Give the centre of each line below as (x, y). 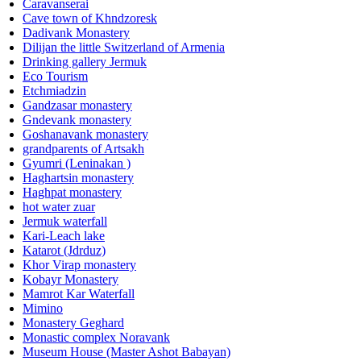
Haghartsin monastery (78, 177)
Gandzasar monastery (77, 105)
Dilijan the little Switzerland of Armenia (124, 47)
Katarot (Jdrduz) (64, 250)
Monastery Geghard (73, 322)
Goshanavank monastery (85, 134)
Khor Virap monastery (79, 264)
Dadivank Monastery (76, 32)
